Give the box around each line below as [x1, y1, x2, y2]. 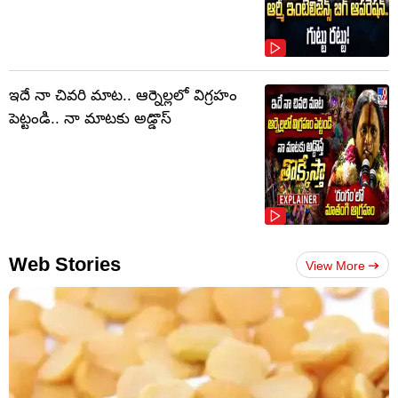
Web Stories [9, 253, 121, 276]
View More [306, 259, 365, 274]
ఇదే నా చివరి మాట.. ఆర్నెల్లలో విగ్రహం [9, 87, 237, 105]
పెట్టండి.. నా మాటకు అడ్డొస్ [9, 110, 171, 128]
